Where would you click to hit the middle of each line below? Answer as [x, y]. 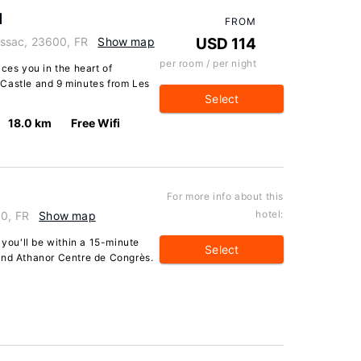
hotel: [270, 214]
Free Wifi [95, 123]
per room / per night [208, 63]
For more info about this [225, 196]
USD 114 [226, 44]
